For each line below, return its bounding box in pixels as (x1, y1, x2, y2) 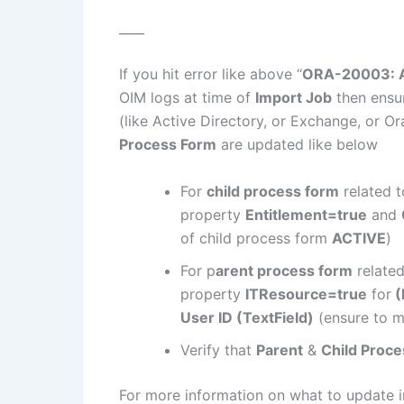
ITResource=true (245, 284, 367, 303)
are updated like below (216, 135, 378, 154)
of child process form (180, 228, 332, 247)
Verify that (180, 340, 256, 359)
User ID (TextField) (180, 308, 314, 326)
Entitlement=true (245, 205, 367, 224)
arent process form (216, 261, 353, 280)
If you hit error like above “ (119, 65, 302, 84)
